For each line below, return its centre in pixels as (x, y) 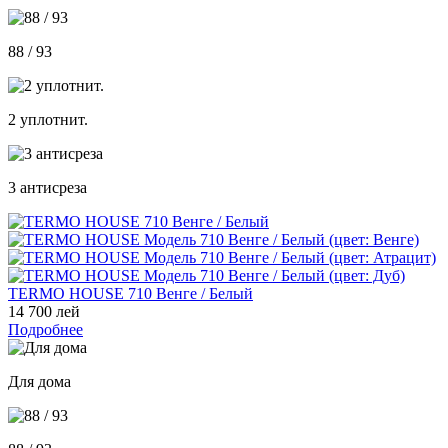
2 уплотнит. (48, 119)
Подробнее (45, 329)
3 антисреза (47, 187)
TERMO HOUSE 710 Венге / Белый (130, 293)
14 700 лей (44, 311)
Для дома (39, 381)
